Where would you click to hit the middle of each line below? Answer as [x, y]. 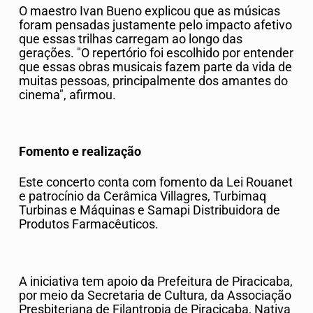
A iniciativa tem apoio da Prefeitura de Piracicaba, [156, 281]
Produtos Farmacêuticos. [89, 225]
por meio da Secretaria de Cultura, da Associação [155, 295]
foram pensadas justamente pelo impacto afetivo [155, 25]
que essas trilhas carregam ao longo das [131, 39]
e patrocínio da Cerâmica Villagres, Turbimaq [143, 197]
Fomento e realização [80, 152]
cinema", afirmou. [67, 95]
